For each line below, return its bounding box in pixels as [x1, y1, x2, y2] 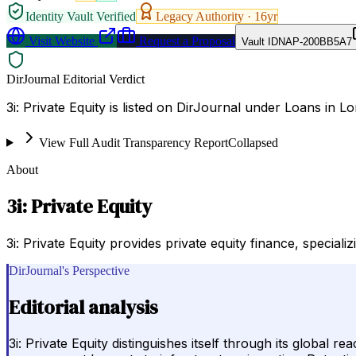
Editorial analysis [9, 293, 158, 320]
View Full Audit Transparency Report [38, 135, 228, 149]
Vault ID [242, 35, 278, 48]
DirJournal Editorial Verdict [6, 72, 145, 86]
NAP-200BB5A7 [278, 35, 352, 48]
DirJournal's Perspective [9, 263, 130, 277]
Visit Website [25, 33, 95, 48]
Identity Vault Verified [25, 9, 136, 23]
